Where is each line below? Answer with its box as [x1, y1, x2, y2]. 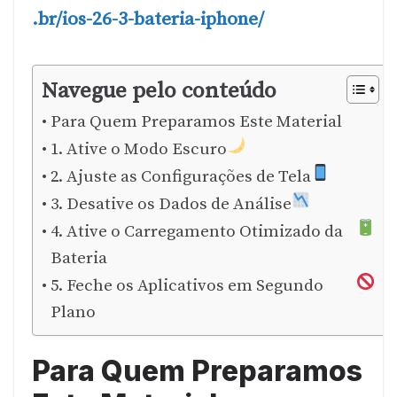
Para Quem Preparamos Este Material [50, 111, 342, 132]
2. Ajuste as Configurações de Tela [50, 166, 311, 187]
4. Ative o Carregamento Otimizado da [50, 221, 343, 242]
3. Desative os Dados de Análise [50, 193, 292, 214]
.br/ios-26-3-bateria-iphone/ [32, 8, 264, 32]
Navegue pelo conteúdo [42, 76, 276, 105]
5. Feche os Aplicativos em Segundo [50, 275, 323, 296]
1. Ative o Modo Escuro [50, 138, 227, 160]
